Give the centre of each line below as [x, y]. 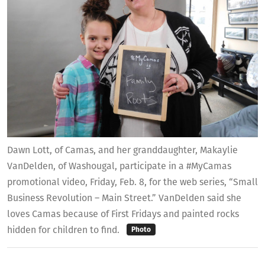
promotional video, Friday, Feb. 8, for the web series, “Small [132, 182]
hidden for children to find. [64, 230]
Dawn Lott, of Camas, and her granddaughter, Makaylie [122, 150]
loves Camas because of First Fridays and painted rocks [123, 214]
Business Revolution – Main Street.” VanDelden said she [124, 198]
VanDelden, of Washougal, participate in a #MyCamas [119, 166]
